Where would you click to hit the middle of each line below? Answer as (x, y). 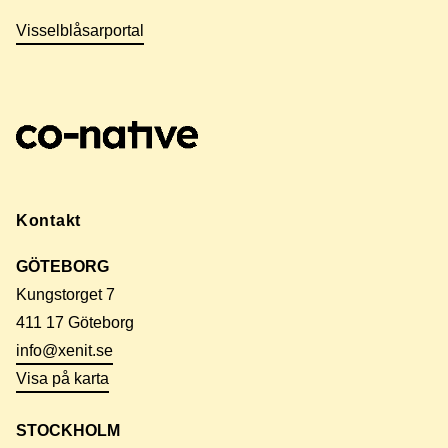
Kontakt (48, 220)
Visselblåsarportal (80, 30)
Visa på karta (62, 378)
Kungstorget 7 (65, 294)
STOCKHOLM (68, 430)
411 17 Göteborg (75, 322)
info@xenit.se (64, 350)
